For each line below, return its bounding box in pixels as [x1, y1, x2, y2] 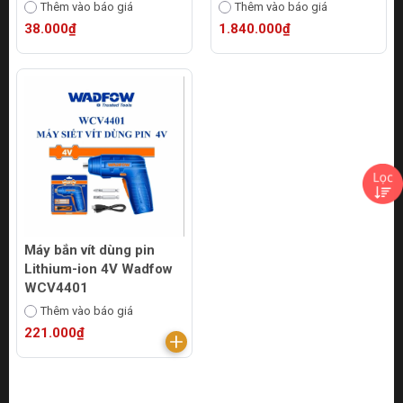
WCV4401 [24, 280, 88, 296]
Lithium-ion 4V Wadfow [24, 261, 173, 277]
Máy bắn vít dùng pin [24, 242, 155, 258]
